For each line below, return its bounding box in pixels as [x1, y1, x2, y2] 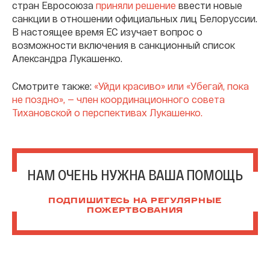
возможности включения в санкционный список [12, 39, 235, 51]
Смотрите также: [12, 80, 94, 92]
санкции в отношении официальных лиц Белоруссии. [12, 12, 257, 24]
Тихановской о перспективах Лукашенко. [12, 106, 202, 118]
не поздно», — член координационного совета [12, 93, 225, 105]
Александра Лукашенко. [12, 52, 122, 64]
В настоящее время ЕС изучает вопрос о [12, 25, 202, 37]
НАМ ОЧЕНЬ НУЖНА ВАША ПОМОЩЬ [27, 165, 243, 183]
